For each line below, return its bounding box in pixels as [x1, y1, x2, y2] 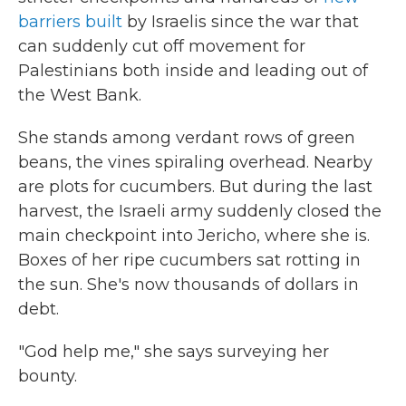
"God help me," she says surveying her [18, 342, 329, 362]
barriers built [18, 12, 122, 32]
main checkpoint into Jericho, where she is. [18, 226, 370, 246]
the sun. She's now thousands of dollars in [18, 275, 359, 295]
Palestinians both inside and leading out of [18, 61, 368, 81]
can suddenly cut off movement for [18, 36, 305, 56]
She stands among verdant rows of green [18, 128, 355, 148]
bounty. [18, 366, 77, 386]
